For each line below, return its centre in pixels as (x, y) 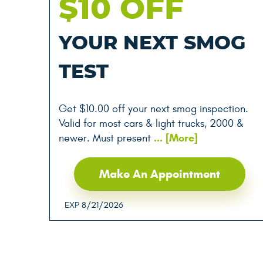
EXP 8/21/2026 (94, 205)
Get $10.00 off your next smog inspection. (154, 109)
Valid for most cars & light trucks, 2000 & (151, 124)
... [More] (174, 138)
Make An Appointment (159, 174)
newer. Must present (105, 138)
